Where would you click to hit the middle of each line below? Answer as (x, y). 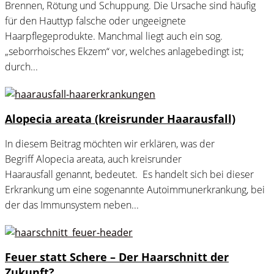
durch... (21, 67)
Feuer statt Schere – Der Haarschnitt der (117, 257)
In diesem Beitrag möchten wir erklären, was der (110, 144)
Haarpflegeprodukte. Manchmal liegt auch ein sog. (114, 36)
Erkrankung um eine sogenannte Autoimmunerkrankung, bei (135, 190)
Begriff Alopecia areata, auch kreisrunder (93, 159)
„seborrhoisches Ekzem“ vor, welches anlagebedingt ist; (124, 52)
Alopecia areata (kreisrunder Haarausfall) (120, 119)
